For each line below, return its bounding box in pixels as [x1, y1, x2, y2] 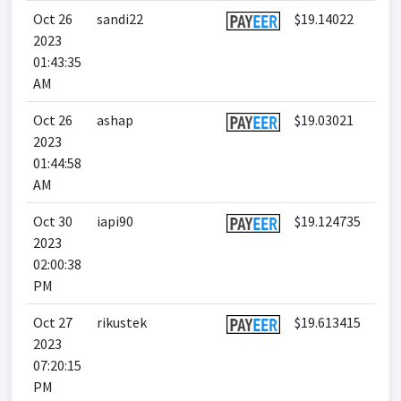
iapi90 [97, 212, 133, 230]
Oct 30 [33, 212, 73, 230]
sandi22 [97, 10, 143, 28]
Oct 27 [33, 313, 73, 331]
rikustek [97, 313, 147, 331]
